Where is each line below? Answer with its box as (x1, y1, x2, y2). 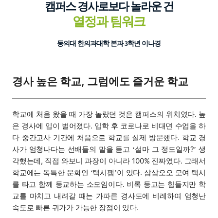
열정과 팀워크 (73, 14, 145, 29)
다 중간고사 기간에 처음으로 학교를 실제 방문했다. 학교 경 (12, 132, 206, 143)
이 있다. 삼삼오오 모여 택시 (116, 168, 206, 178)
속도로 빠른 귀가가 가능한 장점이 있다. (12, 202, 139, 213)
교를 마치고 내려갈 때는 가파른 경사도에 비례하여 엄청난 (12, 191, 206, 201)
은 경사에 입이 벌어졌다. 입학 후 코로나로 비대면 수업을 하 (12, 121, 206, 131)
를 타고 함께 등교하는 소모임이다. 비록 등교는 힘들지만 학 (12, 179, 206, 189)
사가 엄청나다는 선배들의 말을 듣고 (12, 144, 133, 154)
